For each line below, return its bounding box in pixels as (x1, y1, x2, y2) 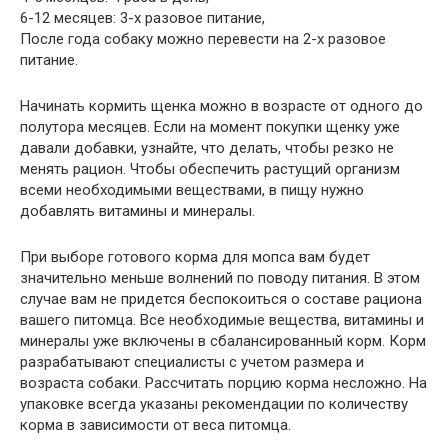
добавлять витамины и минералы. (20, 202, 255, 221)
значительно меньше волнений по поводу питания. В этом (20, 269, 420, 288)
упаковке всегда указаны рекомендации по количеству (20, 395, 408, 414)
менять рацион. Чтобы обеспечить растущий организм (20, 160, 400, 179)
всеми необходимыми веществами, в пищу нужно (20, 181, 364, 200)
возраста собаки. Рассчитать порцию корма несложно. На (20, 374, 427, 393)
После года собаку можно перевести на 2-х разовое (20, 30, 386, 49)
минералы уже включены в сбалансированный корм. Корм (20, 332, 426, 351)
